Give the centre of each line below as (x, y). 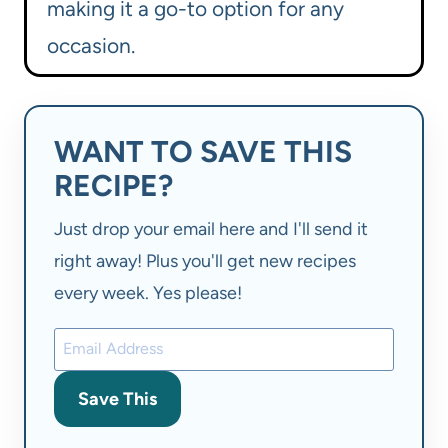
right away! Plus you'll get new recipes (205, 260)
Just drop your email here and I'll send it (211, 228)
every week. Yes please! (148, 292)
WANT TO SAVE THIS (203, 152)
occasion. (91, 46)
